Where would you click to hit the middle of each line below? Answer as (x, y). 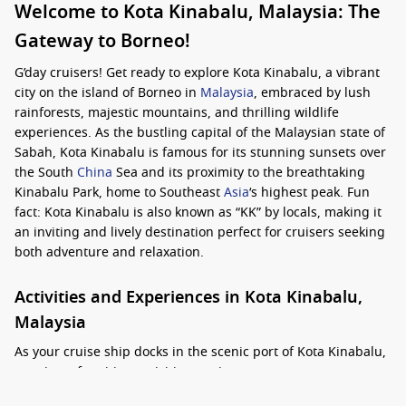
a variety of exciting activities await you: (135, 372)
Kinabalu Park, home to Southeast (119, 193)
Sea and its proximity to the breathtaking (239, 173)
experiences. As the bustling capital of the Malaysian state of (200, 133)
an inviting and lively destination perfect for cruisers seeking (200, 232)
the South (46, 173)
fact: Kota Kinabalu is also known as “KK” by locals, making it (198, 213)
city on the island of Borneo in (107, 93)
